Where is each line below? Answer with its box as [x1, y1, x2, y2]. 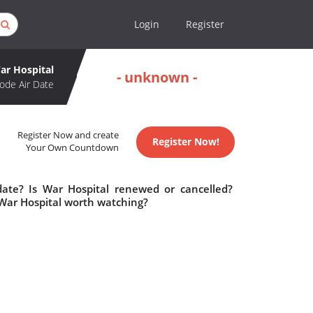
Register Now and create [17, 129, 119, 142]
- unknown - [117, 67, 197, 87]
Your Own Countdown [26, 142, 119, 154]
